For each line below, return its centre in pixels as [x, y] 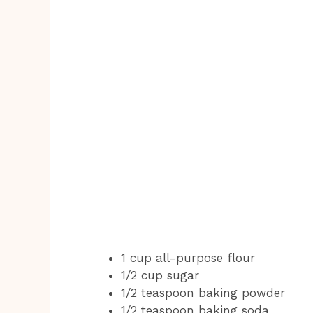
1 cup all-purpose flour [188, 257]
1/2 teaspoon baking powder [203, 292]
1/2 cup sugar [160, 275]
